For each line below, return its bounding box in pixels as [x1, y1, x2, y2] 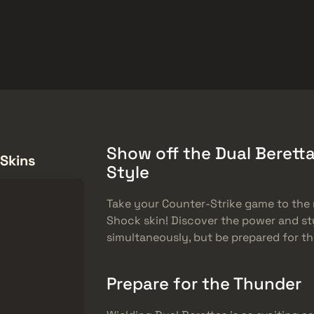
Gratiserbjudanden [34, 19, 133, 34]
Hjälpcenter [149, 19, 212, 34]
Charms [172, 64, 212, 78]
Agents [248, 64, 287, 78]
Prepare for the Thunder [107, 272, 301, 294]
